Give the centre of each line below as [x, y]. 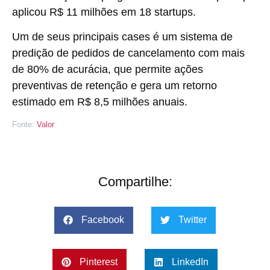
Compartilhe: [135, 181]
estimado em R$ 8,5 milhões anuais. [100, 102]
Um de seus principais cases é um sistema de [122, 37]
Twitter [193, 220]
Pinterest [99, 262]
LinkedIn [190, 262]
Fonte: [24, 125]
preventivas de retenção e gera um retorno [115, 86]
